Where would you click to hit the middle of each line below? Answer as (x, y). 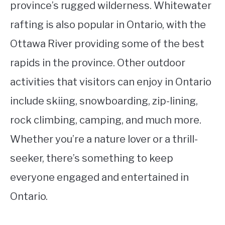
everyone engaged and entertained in (99, 178)
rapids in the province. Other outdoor (98, 63)
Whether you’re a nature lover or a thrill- (104, 139)
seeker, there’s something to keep (92, 158)
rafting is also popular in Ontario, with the (108, 25)
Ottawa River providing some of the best (107, 44)
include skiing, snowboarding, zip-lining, (104, 101)
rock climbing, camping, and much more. (106, 120)
